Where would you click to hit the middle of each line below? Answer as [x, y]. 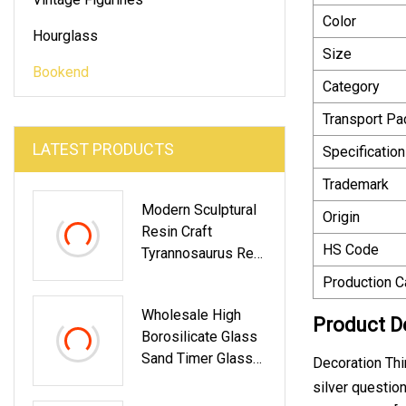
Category [351, 86]
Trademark [356, 184]
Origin [341, 217]
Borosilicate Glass [199, 336]
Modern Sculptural [199, 209]
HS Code [351, 249]
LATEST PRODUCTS [103, 149]
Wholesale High [191, 314]
